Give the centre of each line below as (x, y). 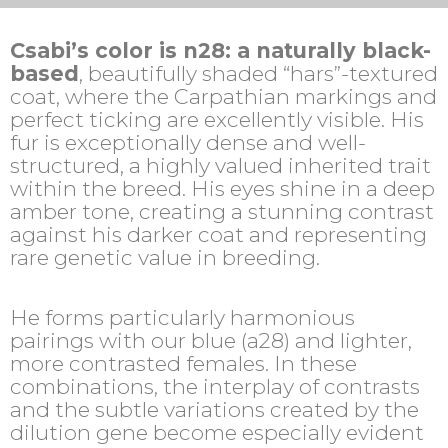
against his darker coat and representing (218, 234)
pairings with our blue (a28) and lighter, (211, 340)
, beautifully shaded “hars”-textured (258, 73)
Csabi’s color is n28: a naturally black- (220, 50)
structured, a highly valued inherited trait (220, 165)
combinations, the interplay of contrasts (215, 386)
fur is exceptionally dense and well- (188, 142)
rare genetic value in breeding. (165, 257)
